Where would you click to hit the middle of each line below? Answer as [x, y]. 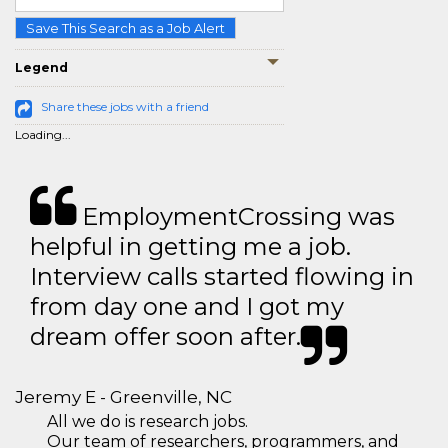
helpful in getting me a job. [190, 247]
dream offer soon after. [165, 337]
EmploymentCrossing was [235, 217]
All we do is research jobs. [147, 422]
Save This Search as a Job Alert [125, 28]
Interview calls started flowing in [222, 277]
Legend [41, 68]
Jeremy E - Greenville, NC [123, 397]
